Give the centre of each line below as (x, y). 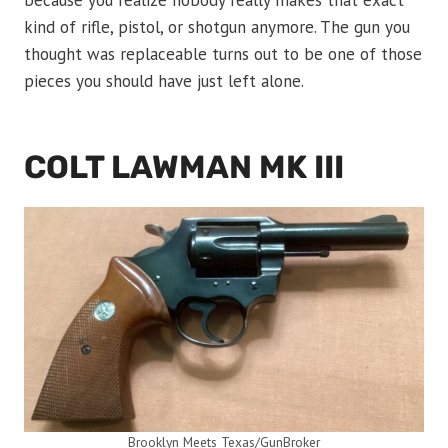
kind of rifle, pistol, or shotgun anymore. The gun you (217, 27)
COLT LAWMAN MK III (184, 167)
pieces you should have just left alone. (164, 81)
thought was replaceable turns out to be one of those (223, 54)
